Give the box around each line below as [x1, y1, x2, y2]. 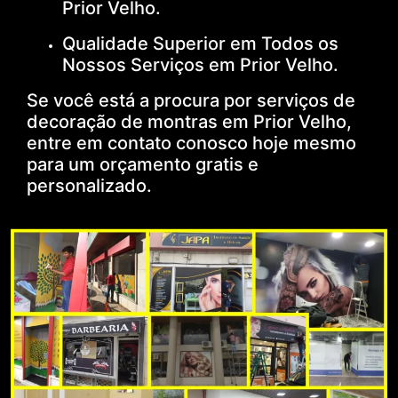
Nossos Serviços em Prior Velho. [62, 53, 338, 76]
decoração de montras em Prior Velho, [27, 110, 352, 132]
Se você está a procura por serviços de [27, 89, 355, 111]
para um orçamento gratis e [27, 153, 263, 175]
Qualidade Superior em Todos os [62, 32, 338, 54]
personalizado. [27, 174, 152, 196]
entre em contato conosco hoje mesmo [27, 131, 356, 154]
